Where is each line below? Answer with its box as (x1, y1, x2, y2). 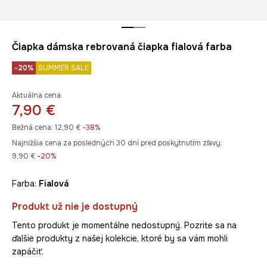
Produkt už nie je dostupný (12, 200, 138, 213)
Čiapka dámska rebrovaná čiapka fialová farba (12, 41, 232, 54)
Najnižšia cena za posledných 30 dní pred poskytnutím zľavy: (12, 138, 222, 148)
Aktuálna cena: (12, 91, 63, 101)
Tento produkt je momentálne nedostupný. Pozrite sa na (12, 220, 237, 231)
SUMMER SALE (38, 63, 89, 73)
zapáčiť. (12, 246, 44, 257)
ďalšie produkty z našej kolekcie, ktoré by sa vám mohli (12, 233, 228, 244)
